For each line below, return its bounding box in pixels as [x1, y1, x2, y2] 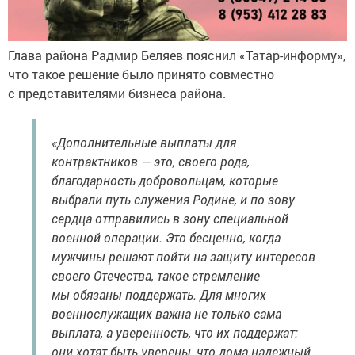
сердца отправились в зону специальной [52, 209, 288, 227]
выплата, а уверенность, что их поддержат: [52, 323, 298, 341]
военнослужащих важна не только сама [52, 304, 281, 322]
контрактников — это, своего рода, [52, 152, 250, 170]
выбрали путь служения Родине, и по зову [52, 190, 295, 208]
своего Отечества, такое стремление [52, 266, 260, 284]
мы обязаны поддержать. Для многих [52, 285, 266, 303]
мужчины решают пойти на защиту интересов [52, 247, 315, 265]
